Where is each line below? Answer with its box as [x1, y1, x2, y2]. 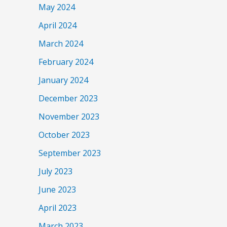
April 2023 [39, 202, 77, 214]
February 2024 [39, 56, 93, 68]
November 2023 [39, 111, 99, 123]
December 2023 [39, 93, 98, 104]
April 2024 [39, 20, 77, 31]
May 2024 [39, 2, 75, 13]
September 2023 [39, 147, 101, 159]
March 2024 [39, 38, 83, 50]
